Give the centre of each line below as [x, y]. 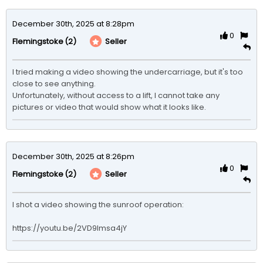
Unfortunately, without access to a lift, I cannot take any [116, 95]
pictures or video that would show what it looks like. [109, 107]
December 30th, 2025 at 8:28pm [73, 23]
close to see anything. [54, 83]
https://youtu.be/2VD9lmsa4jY [70, 228]
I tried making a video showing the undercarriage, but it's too [128, 72]
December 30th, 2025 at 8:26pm [73, 156]
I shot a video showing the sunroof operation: [98, 204]
